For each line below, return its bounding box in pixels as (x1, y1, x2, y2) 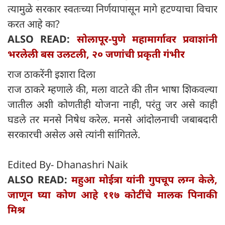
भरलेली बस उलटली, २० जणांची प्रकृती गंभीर (8, 47, 185, 61)
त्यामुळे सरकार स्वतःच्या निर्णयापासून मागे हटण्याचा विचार (8, 2, 217, 16)
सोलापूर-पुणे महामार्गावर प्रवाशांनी (76, 32, 217, 46)
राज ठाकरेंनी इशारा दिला (8, 67, 95, 81)
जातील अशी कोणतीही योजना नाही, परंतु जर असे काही (8, 97, 217, 111)
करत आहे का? (8, 17, 62, 31)
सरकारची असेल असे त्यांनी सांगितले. (8, 128, 140, 142)
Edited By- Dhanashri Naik (8, 158, 131, 172)
